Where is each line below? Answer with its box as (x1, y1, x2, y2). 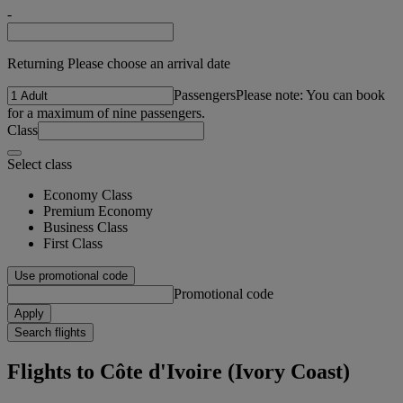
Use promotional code (14, 268, 128, 282)
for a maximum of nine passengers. (7, 104, 205, 121)
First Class (43, 235, 103, 251)
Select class (7, 156, 72, 172)
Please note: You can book (236, 86, 385, 103)
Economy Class (43, 186, 132, 202)
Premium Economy (43, 202, 153, 219)
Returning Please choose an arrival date (7, 55, 230, 71)
